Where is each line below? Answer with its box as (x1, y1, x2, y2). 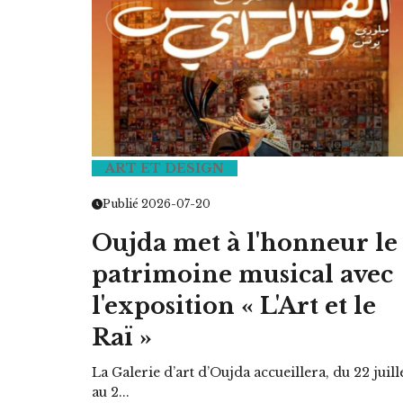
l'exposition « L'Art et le (92, 291, 376, 320)
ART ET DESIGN (105, 159, 224, 176)
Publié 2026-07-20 (103, 196, 210, 210)
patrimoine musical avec (92, 260, 393, 289)
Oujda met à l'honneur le (92, 228, 398, 257)
